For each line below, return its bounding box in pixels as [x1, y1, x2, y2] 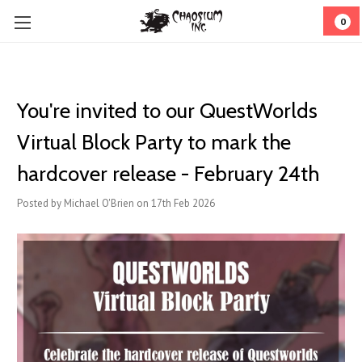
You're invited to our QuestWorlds [17, 98, 318, 124]
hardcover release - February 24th [17, 161, 319, 187]
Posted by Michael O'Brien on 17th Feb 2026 [17, 196, 215, 210]
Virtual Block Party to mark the [17, 129, 291, 155]
